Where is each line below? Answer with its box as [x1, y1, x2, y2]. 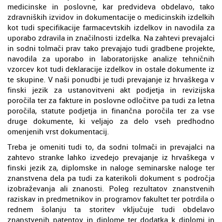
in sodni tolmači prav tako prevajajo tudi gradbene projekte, [7, 43, 215, 53]
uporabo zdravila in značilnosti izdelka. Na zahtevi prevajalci [7, 32, 215, 43]
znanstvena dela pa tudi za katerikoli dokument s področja [7, 172, 215, 183]
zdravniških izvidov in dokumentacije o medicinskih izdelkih [7, 11, 215, 22]
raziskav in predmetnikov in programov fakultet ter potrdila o [7, 193, 215, 204]
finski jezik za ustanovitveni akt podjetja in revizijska [7, 84, 215, 95]
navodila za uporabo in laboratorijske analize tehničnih [7, 53, 215, 63]
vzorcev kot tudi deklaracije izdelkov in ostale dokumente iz [7, 63, 215, 74]
